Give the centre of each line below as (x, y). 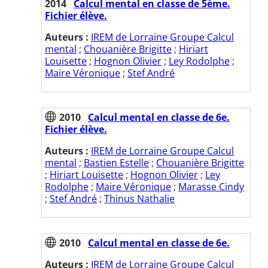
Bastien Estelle (116, 162)
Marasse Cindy (211, 186)
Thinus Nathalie (139, 198)
